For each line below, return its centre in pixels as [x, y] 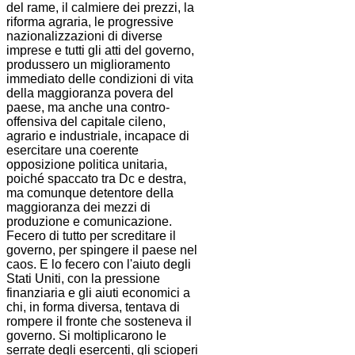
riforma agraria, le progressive [90, 22]
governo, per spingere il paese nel [102, 250]
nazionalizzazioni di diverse [84, 36]
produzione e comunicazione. [89, 222]
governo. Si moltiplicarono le [86, 336]
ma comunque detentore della [90, 193]
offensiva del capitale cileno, [86, 122]
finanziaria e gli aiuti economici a [98, 293]
